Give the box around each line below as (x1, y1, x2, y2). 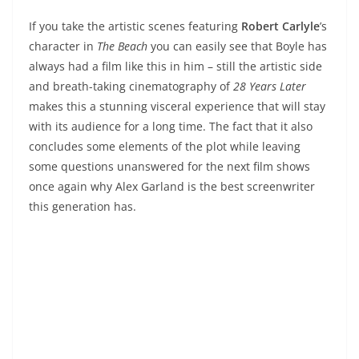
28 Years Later (233, 79, 306, 95)
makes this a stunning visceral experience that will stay (29, 99, 325, 115)
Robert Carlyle (241, 18, 320, 34)
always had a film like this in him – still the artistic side (29, 58, 322, 75)
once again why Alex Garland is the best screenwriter (29, 179, 315, 195)
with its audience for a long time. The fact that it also (29, 119, 313, 135)
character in (29, 38, 97, 54)
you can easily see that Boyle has (147, 38, 327, 54)
